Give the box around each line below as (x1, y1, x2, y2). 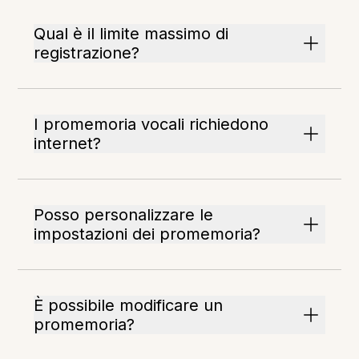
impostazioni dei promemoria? (34, 224, 261, 244)
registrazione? (34, 43, 140, 63)
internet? (34, 134, 102, 154)
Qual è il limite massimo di (34, 24, 229, 44)
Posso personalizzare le (34, 205, 214, 225)
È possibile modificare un (34, 296, 224, 316)
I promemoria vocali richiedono (34, 115, 269, 135)
